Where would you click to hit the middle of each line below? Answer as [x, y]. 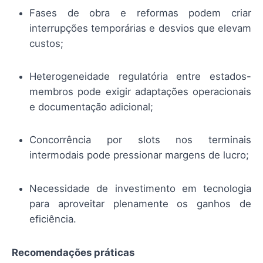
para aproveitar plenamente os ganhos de [140, 203]
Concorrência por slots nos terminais [140, 140]
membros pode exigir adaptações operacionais [140, 92]
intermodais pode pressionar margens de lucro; [139, 155]
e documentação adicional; [91, 107]
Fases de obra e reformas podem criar [140, 13]
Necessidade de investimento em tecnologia [140, 188]
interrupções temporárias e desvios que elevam [140, 28]
